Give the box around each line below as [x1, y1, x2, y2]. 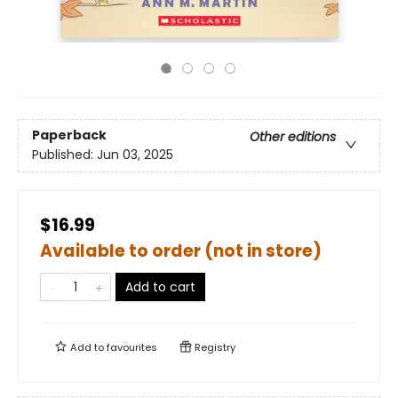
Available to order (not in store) [40, 239, 322, 263]
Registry [192, 340, 235, 354]
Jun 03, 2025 [97, 146, 173, 164]
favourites [107, 340, 157, 354]
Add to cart [125, 278, 195, 296]
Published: [32, 146, 97, 164]
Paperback [32, 126, 107, 145]
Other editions [250, 128, 336, 147]
